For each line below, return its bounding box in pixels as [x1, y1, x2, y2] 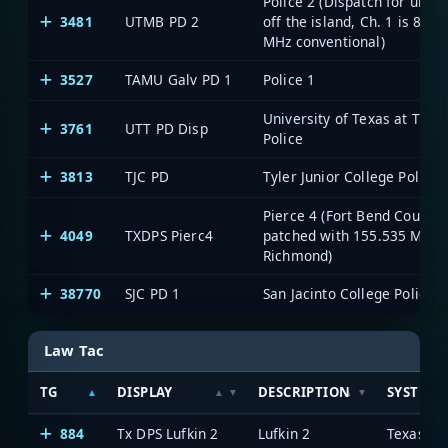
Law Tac [44, 340, 105, 361]
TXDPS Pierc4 [125, 226, 213, 246]
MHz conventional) [263, 32, 385, 52]
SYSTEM [387, 382, 439, 401]
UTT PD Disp [125, 119, 208, 139]
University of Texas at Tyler [263, 109, 446, 129]
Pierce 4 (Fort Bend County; [263, 206, 445, 226]
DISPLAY [117, 382, 173, 401]
